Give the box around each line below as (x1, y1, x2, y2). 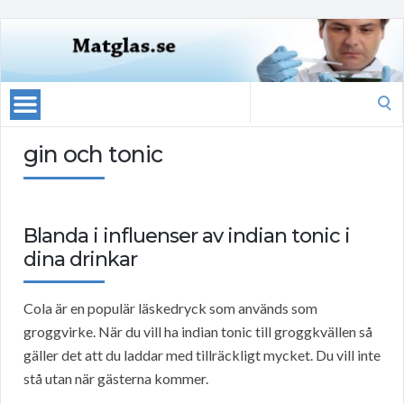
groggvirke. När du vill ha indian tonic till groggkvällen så (23, 323, 372, 341)
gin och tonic (23, 141, 162, 169)
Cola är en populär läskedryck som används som (23, 299, 317, 317)
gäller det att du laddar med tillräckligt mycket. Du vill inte (23, 346, 381, 364)
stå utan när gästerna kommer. (23, 370, 208, 388)
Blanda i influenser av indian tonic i (23, 224, 350, 249)
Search (249, 84, 290, 102)
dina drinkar (23, 247, 137, 272)
